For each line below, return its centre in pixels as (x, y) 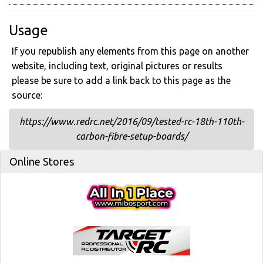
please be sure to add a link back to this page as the (121, 80)
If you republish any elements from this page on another (130, 51)
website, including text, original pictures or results (117, 66)
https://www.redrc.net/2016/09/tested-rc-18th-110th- (131, 122)
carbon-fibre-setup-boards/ (131, 136)
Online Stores (42, 161)
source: (27, 95)
